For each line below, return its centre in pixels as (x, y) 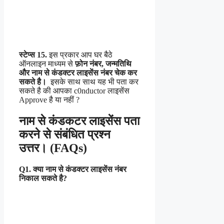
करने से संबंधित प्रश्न (65, 134)
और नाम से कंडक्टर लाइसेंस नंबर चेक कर (78, 72)
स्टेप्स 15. (33, 54)
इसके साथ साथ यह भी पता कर (93, 81)
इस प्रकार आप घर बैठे (80, 54)
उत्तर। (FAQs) (53, 148)
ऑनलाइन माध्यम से (47, 63)
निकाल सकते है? (43, 178)
